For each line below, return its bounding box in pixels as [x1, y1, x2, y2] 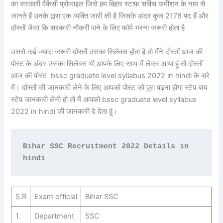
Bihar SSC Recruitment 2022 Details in [22, 142, 189, 151]
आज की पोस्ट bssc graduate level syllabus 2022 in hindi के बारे [11, 71, 210, 80]
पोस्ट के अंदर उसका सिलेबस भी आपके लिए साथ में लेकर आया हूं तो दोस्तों [11, 59, 203, 68]
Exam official [34, 192, 77, 202]
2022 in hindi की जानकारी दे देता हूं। [11, 107, 120, 116]
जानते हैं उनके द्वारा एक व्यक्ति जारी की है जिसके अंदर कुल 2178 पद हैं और [11, 11, 209, 21]
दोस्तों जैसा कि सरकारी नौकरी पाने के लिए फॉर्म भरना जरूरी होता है [11, 23, 185, 33]
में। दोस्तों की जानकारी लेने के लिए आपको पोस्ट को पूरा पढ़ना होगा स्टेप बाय [11, 83, 208, 92]
